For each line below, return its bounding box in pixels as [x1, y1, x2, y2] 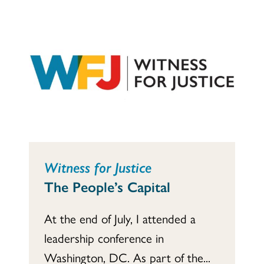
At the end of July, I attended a [44, 209, 196, 227]
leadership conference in [44, 228, 164, 246]
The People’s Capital [44, 176, 170, 196]
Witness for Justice [44, 156, 151, 177]
